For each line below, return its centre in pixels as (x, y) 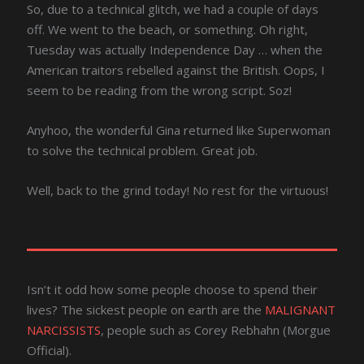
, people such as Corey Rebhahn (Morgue (216, 329)
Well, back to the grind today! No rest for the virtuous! (178, 190)
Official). (50, 350)
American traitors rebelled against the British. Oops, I (176, 69)
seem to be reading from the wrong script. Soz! (160, 90)
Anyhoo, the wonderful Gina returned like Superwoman (179, 130)
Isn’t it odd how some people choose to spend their (173, 289)
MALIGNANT (301, 309)
